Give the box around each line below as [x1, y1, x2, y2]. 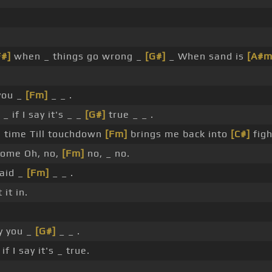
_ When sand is [165, 50, 247, 63]
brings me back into [127, 128, 231, 140]
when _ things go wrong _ [10, 50, 145, 63]
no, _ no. [84, 148, 130, 160]
